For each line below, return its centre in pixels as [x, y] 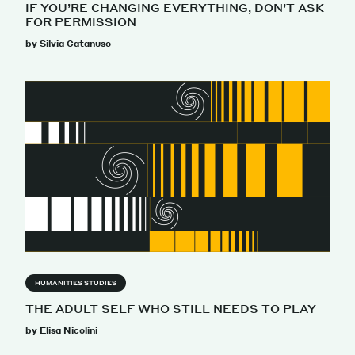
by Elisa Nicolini [61, 330]
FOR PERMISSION [81, 21]
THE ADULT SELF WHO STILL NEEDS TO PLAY [171, 308]
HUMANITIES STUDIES [76, 282]
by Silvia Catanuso [68, 43]
